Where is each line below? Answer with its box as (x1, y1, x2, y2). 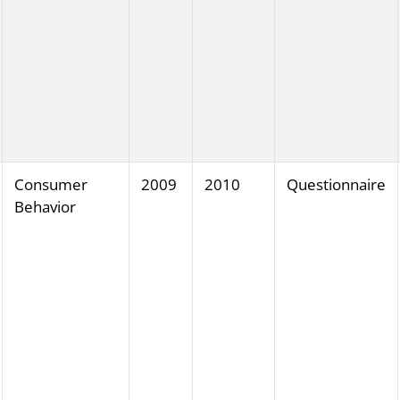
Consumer (13, 174, 87, 196)
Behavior (13, 196, 76, 218)
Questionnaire (286, 174, 386, 196)
